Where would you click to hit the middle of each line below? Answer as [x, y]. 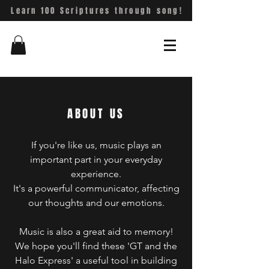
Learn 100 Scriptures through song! [97, 11]
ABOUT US [96, 114]
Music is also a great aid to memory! [96, 232]
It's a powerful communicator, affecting [96, 189]
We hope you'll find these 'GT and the [96, 246]
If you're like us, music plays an [96, 145]
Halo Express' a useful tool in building [96, 261]
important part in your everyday [96, 160]
